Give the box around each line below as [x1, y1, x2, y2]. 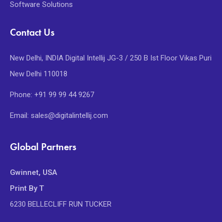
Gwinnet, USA [10, 168, 57, 177]
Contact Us [10, 26, 55, 39]
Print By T [10, 184, 44, 193]
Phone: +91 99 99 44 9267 [10, 90, 94, 100]
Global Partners [10, 140, 76, 154]
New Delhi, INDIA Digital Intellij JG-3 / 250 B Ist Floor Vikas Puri [10, 54, 212, 63]
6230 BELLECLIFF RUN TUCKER [10, 200, 111, 209]
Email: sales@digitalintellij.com [10, 111, 108, 120]
